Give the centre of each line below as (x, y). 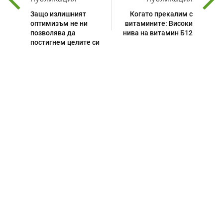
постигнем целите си (65, 43)
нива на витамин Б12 (158, 33)
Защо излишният (58, 14)
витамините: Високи (159, 24)
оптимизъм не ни (59, 24)
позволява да (53, 33)
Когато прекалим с (161, 14)
